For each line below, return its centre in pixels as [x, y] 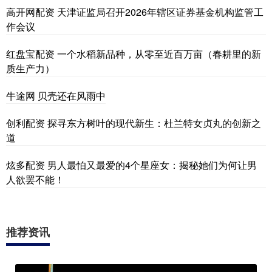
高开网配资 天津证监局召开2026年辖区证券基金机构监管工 [135, 12]
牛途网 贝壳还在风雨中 [56, 96]
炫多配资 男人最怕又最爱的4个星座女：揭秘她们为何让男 [131, 165]
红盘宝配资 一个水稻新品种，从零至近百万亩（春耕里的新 [134, 54]
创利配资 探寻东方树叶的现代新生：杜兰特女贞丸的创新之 [134, 123]
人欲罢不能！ [35, 180]
